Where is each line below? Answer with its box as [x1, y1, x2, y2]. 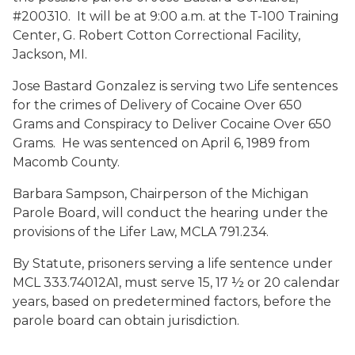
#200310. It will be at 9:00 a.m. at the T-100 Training [13, 9, 339, 24]
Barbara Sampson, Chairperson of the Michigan [13, 186, 308, 201]
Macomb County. [13, 155, 120, 170]
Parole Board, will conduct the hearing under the [13, 205, 328, 220]
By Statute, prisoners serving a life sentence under [13, 256, 333, 271]
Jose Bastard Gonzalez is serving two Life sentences [13, 78, 338, 94]
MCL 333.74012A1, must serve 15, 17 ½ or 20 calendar [13, 275, 340, 290]
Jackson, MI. [13, 47, 87, 62]
